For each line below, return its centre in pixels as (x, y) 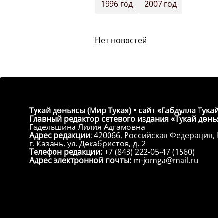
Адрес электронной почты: (81, 160)
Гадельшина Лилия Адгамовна (87, 127)
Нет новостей (121, 40)
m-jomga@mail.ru (166, 160)
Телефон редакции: (67, 152)
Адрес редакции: (62, 135)
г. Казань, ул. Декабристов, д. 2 (87, 144)
